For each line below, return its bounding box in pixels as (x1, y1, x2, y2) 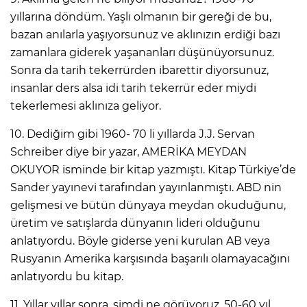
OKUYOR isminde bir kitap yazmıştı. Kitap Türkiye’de (10, 163, 296, 177)
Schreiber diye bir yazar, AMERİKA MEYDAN (10, 145, 247, 159)
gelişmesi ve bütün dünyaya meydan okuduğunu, (10, 199, 286, 212)
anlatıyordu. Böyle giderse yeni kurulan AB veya (10, 234, 270, 248)
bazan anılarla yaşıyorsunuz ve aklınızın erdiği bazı (10, 28, 280, 42)
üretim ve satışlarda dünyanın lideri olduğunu (10, 217, 260, 230)
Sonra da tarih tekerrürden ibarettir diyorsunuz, (10, 64, 269, 77)
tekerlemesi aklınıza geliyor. (10, 99, 161, 113)
